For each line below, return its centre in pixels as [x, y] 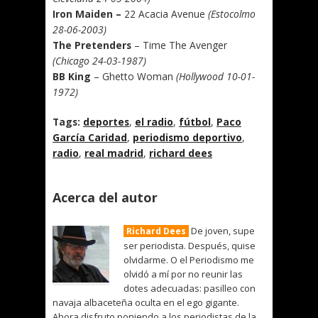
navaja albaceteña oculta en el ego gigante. [146, 302]
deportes [106, 122]
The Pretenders [92, 45]
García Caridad [90, 137]
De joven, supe [222, 231]
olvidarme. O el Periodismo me [189, 260]
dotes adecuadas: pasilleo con [190, 288]
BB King [72, 76]
